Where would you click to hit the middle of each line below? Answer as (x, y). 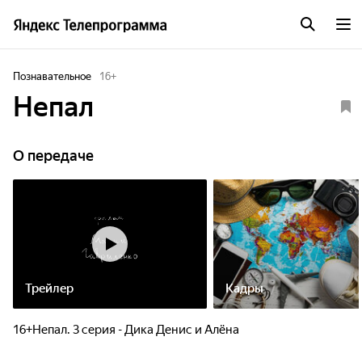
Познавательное (52, 76)
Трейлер (49, 288)
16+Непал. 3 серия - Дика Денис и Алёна (126, 330)
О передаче (53, 156)
